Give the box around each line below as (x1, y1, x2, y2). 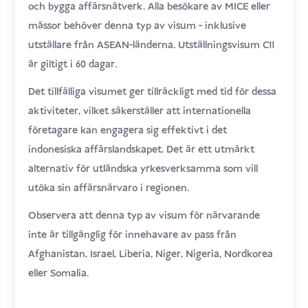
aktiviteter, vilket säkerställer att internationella (28, 104, 252, 118)
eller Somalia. (28, 266, 89, 280)
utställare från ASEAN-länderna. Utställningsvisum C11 (28, 38, 275, 52)
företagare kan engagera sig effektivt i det (28, 123, 228, 137)
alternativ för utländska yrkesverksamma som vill (28, 162, 258, 176)
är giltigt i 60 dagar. (28, 57, 118, 71)
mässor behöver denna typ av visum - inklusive (28, 19, 247, 33)
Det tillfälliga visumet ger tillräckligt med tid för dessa (28, 85, 277, 99)
